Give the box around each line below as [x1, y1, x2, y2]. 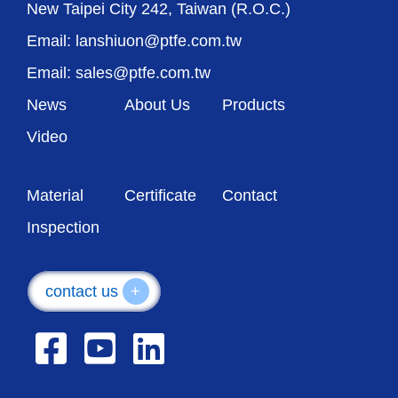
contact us [44, 283, 123, 301]
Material [27, 187, 84, 205]
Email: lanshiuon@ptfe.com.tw [27, 32, 242, 51]
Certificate [124, 187, 196, 205]
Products [222, 96, 285, 115]
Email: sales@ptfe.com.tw [27, 64, 211, 83]
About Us [124, 96, 190, 115]
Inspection [27, 219, 99, 237]
